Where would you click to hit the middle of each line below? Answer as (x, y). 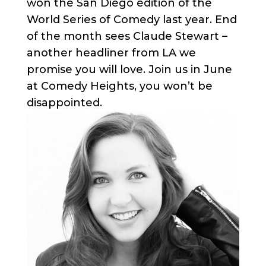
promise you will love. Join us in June (129, 69)
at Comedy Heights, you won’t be (119, 86)
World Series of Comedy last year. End (132, 19)
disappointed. (64, 102)
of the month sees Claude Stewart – (127, 36)
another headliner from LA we (111, 53)
